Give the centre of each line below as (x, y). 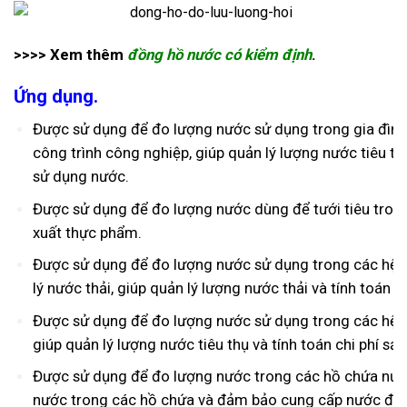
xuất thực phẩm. (87, 232)
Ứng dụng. (56, 97)
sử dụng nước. (80, 177)
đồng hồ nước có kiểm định (219, 54)
